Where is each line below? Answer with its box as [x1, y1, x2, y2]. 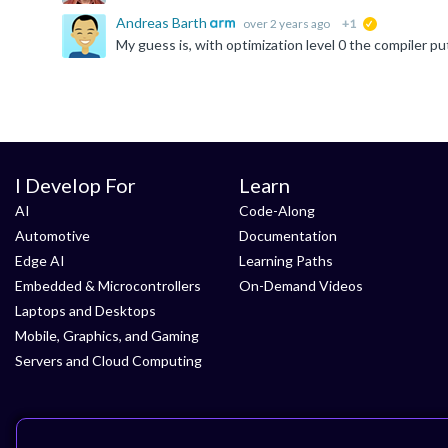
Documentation [239, 227, 337, 244]
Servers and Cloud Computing [15, 352, 202, 369]
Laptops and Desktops [15, 302, 156, 319]
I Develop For [15, 173, 136, 197]
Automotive [15, 227, 90, 244]
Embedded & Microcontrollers [15, 277, 201, 294]
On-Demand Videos [239, 277, 363, 294]
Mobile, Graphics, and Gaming [15, 327, 199, 344]
